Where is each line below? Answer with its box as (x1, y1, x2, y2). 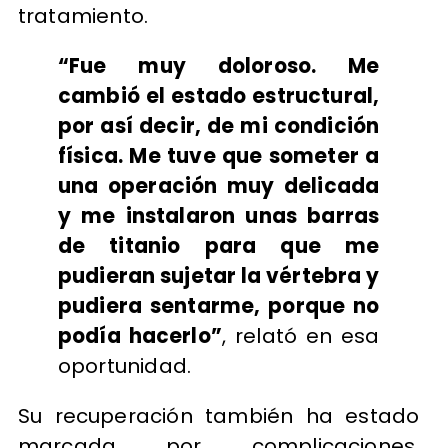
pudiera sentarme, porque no (57, 292, 380, 321)
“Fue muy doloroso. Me (57, 52, 380, 81)
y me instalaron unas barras (57, 202, 380, 231)
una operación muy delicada (57, 172, 380, 201)
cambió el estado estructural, (57, 82, 380, 111)
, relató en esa (222, 322, 380, 351)
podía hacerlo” (57, 322, 223, 351)
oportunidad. (57, 352, 192, 381)
